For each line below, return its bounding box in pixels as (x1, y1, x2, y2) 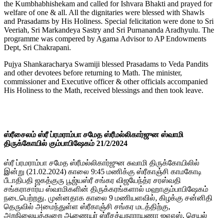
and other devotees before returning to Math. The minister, (4, 69, 182, 77)
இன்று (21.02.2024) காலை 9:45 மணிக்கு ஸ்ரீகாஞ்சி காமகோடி (4, 167, 202, 176)
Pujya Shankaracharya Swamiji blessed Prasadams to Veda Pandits (4, 60, 208, 68)
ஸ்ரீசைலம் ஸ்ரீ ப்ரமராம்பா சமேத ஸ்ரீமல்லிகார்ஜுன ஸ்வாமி (4, 130, 183, 139)
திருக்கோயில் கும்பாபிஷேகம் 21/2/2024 (4, 139, 127, 148)
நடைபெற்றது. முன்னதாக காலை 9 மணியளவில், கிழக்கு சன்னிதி (4, 193, 213, 202)
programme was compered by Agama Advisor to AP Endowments (4, 35, 206, 43)
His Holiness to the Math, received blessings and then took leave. (4, 86, 203, 94)
